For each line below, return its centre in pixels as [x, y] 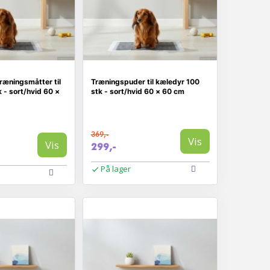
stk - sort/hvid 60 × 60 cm [137, 91]
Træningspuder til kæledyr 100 [145, 81]
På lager [116, 169]
